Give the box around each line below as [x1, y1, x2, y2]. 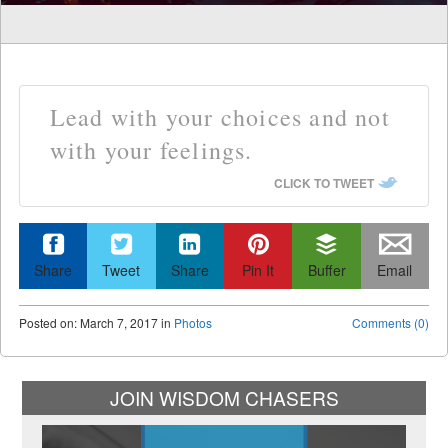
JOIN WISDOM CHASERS [109, 383, 339, 411]
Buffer [307, 260, 346, 281]
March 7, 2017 [79, 313, 158, 331]
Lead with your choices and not [49, 101, 390, 134]
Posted [18, 313, 60, 331]
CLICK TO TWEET [274, 174, 375, 193]
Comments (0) [352, 313, 430, 331]
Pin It [242, 260, 275, 281]
